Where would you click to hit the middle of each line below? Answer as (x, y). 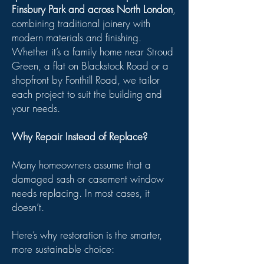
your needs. (36, 108)
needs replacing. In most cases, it (81, 193)
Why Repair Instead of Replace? (80, 136)
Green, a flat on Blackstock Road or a (90, 66)
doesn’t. (28, 207)
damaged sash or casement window (88, 179)
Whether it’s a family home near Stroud (93, 52)
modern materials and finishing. (77, 37)
